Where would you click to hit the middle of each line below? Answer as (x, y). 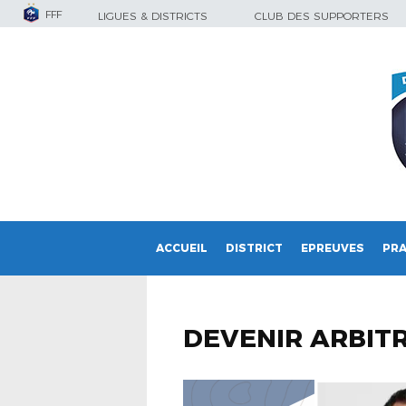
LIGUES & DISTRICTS (153, 16)
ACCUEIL (182, 248)
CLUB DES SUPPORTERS (322, 16)
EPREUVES (333, 248)
